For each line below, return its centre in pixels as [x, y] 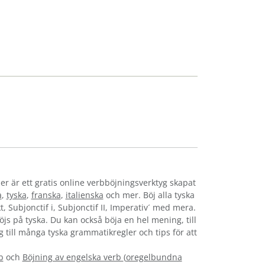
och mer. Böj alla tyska [149, 195]
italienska [84, 195]
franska [46, 195]
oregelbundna [154, 257]
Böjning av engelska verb [73, 257]
